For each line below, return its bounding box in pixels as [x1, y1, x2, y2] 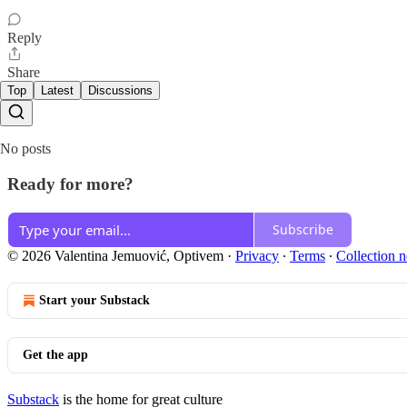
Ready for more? [7, 174, 134, 194]
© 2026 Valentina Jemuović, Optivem [7, 247, 223, 263]
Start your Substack [39, 293, 150, 307]
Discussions [88, 84, 153, 98]
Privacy [235, 247, 279, 263]
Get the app [23, 347, 88, 362]
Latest [41, 84, 74, 98]
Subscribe [273, 221, 333, 239]
